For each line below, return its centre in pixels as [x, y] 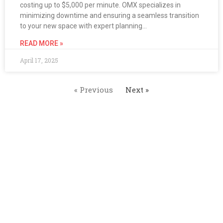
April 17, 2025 [39, 60]
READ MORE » [42, 43]
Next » [137, 89]
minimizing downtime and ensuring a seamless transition [110, 15]
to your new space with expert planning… [83, 26]
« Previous [94, 89]
